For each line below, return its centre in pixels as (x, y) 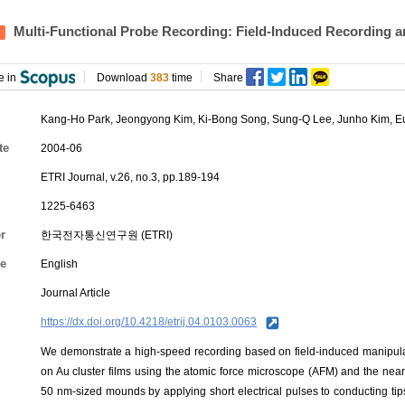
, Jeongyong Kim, (154, 119)
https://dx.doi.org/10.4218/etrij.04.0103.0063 (149, 322)
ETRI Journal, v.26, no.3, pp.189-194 (130, 177)
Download (123, 78)
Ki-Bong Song (232, 119)
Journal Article (75, 293)
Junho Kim (363, 119)
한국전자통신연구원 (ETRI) (107, 235)
